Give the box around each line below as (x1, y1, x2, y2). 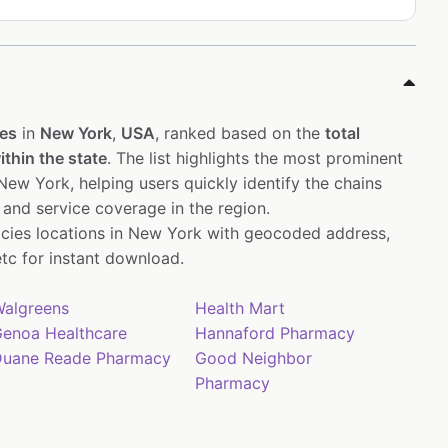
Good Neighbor (195, 348, 313, 369)
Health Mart (195, 298, 286, 319)
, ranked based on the (155, 123, 325, 144)
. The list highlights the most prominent (107, 148, 403, 169)
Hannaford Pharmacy (195, 323, 356, 344)
